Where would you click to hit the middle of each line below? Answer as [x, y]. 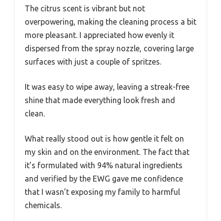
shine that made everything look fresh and [100, 100]
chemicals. [43, 205]
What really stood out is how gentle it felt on [104, 139]
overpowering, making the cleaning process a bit [110, 22]
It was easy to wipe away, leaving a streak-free [107, 87]
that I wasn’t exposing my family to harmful [102, 192]
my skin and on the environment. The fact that [107, 152]
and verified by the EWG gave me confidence [104, 179]
